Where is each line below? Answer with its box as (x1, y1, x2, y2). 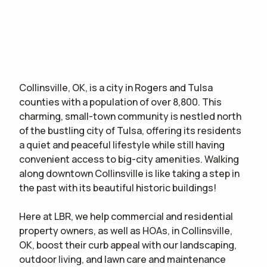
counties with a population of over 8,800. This (19, 95, 222, 108)
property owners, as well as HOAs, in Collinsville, (19, 224, 232, 237)
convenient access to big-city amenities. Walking (19, 153, 239, 166)
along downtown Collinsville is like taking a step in (19, 167, 240, 180)
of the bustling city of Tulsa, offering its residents (19, 124, 241, 137)
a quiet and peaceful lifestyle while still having (19, 138, 225, 151)
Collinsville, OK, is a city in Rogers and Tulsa (19, 81, 213, 94)
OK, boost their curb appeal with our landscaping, (19, 238, 237, 252)
